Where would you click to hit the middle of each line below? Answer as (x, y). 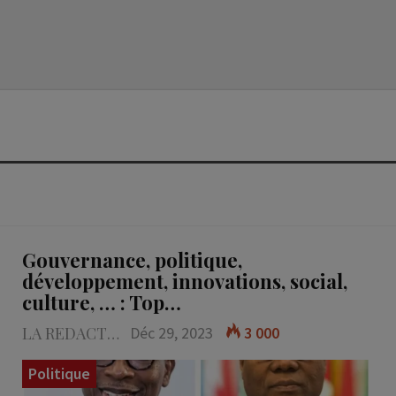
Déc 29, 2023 (171, 333)
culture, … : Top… (101, 303)
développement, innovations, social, (184, 282)
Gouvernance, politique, (132, 260)
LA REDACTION (113, 334)
